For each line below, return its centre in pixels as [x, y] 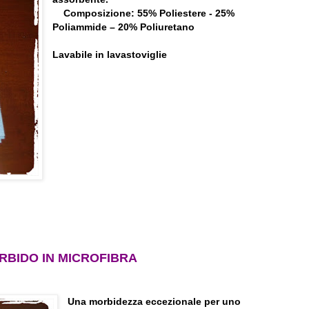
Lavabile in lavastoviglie [110, 54]
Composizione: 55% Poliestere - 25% [149, 13]
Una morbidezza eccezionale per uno [154, 301]
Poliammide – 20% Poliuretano [124, 27]
